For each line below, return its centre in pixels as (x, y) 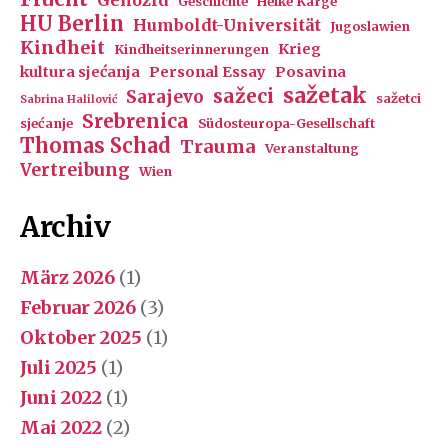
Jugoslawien (370, 25)
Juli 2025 (58, 367)
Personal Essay (207, 71)
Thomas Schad (95, 145)
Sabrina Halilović (68, 99)
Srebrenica (135, 120)
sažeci (243, 95)
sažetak (325, 95)
